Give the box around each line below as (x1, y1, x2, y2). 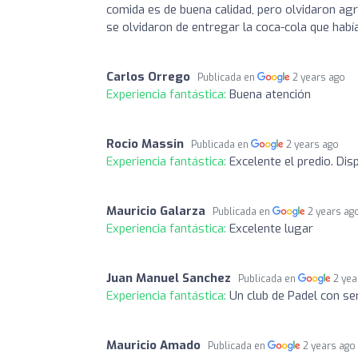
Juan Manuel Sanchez (106, 269, 231, 286)
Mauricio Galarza (106, 202, 205, 219)
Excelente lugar (229, 220, 313, 237)
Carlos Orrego (106, 68, 190, 85)
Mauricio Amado (106, 336, 201, 353)
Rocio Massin (106, 135, 184, 152)
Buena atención (229, 86, 311, 102)
